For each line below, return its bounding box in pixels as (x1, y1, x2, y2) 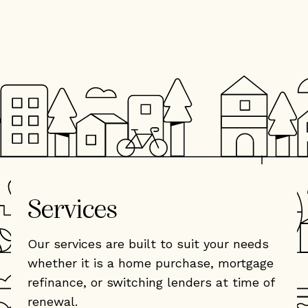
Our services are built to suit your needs (27, 236, 269, 251)
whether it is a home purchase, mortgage (27, 255, 274, 270)
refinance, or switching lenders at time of (27, 274, 274, 289)
